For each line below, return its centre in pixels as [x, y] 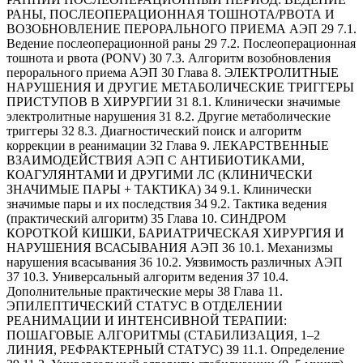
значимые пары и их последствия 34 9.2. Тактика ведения [167, 203]
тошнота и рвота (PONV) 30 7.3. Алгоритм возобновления [169, 58]
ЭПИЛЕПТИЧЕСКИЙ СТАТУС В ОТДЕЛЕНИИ [145, 305]
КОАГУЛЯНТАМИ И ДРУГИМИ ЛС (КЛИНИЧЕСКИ [160, 174]
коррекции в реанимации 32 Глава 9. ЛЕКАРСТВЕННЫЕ [168, 145]
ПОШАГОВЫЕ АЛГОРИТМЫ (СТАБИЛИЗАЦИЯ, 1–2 [163, 335]
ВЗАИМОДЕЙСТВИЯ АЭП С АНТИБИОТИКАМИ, [156, 160]
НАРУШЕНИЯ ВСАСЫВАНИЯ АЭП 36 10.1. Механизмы [170, 247]
